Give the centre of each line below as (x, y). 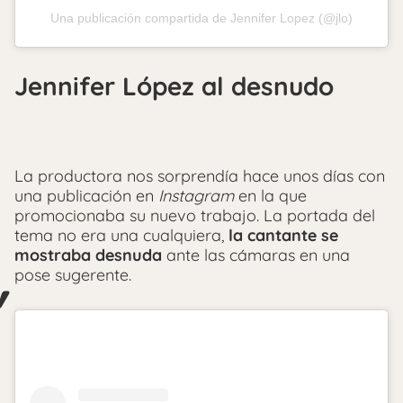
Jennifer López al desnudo (174, 85)
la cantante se (283, 236)
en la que (270, 196)
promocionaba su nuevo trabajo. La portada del (195, 216)
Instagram (196, 196)
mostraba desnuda (90, 255)
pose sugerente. (73, 275)
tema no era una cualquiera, (121, 236)
